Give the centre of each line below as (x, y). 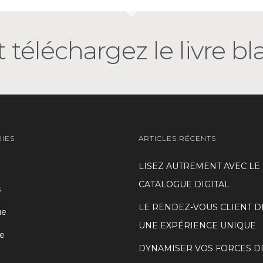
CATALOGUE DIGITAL (184, 184)
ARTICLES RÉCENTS (177, 138)
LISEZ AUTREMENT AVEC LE (199, 166)
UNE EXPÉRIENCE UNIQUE (197, 225)
